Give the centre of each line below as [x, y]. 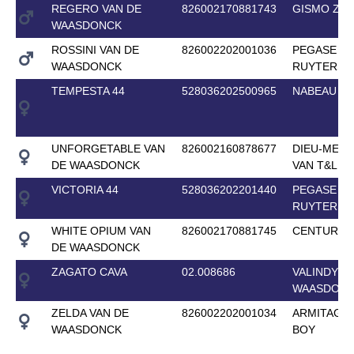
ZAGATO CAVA [89, 271]
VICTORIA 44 [85, 189]
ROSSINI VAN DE [95, 49]
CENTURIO [321, 230]
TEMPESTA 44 [88, 90]
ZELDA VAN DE [90, 313]
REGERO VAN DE [96, 8]
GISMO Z [316, 8]
